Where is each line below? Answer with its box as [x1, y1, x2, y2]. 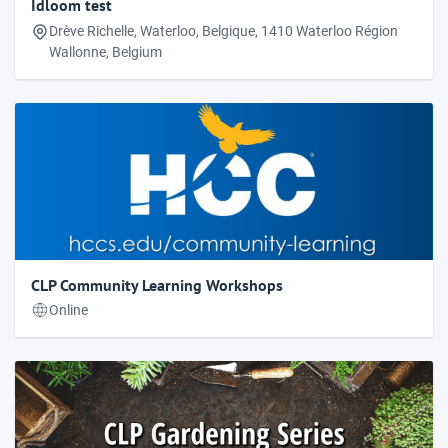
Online [49, 302, 88, 318]
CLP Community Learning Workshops [31, 273, 283, 295]
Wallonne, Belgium [49, 43, 162, 60]
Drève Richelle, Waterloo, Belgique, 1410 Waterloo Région [49, 22, 398, 39]
